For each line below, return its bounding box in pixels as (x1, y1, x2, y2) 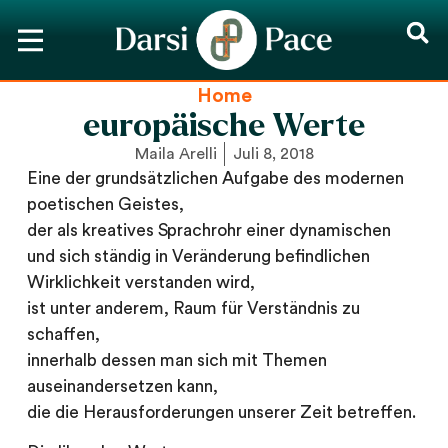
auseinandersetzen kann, (26, 378, 218, 395)
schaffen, (26, 326, 100, 343)
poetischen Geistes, (26, 196, 184, 213)
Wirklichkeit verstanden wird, (26, 274, 255, 291)
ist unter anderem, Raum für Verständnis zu (26, 300, 360, 317)
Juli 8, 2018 (232, 146, 314, 162)
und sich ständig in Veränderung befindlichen (26, 248, 370, 265)
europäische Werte (83, 109, 365, 143)
